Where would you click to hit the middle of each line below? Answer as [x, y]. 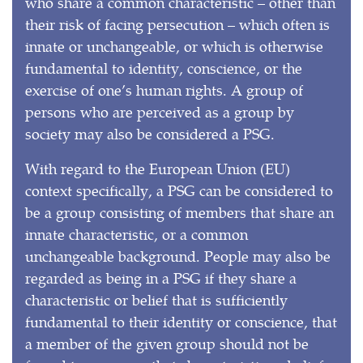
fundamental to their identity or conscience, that [181, 321]
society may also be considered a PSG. [150, 133]
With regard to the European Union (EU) [158, 168]
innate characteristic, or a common [137, 233]
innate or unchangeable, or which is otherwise [174, 45]
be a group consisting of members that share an [179, 211]
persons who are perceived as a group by [160, 111]
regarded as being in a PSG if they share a [161, 277]
